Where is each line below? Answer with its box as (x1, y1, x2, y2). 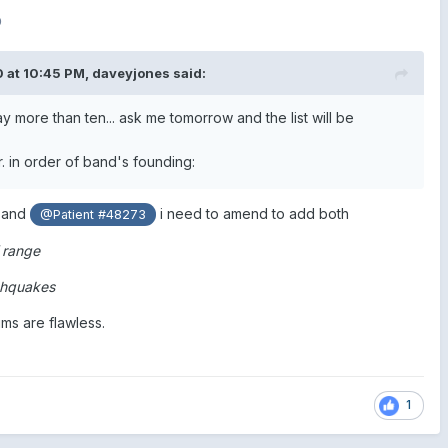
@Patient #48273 (40, 206, 147, 222)
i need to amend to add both (156, 204, 354, 222)
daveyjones (91, 64, 170, 81)
